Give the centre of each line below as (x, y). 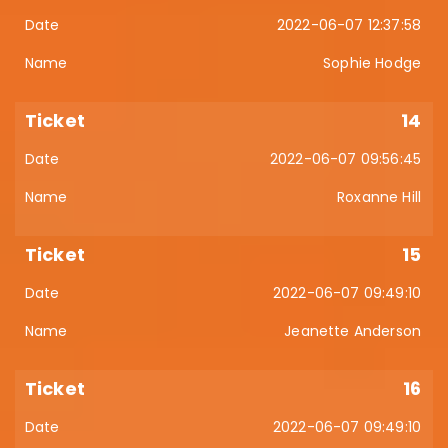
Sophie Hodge (372, 63)
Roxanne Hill (379, 197)
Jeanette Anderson (352, 331)
